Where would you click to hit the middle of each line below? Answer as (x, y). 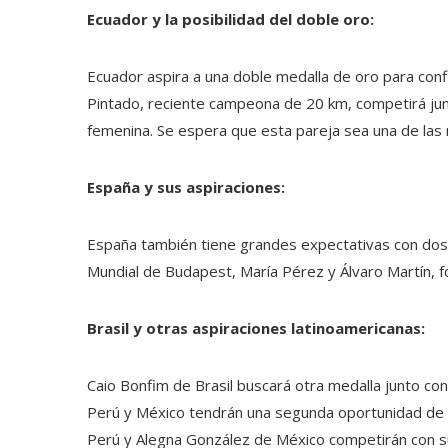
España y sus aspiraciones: (186, 186)
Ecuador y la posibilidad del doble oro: (230, 18)
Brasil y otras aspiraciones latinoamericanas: (256, 327)
